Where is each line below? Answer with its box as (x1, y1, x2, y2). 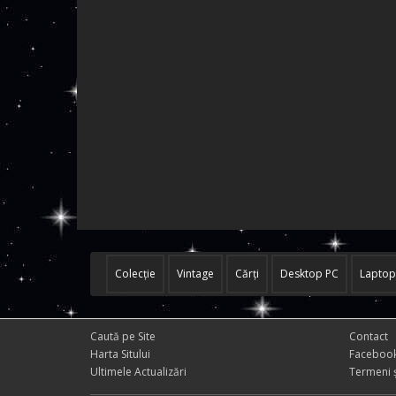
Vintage (177, 266, 214, 281)
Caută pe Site (90, 329, 156, 344)
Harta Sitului (90, 346, 150, 362)
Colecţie (115, 266, 156, 281)
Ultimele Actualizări (90, 364, 187, 379)
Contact (348, 329, 388, 344)
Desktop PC (280, 266, 339, 281)
